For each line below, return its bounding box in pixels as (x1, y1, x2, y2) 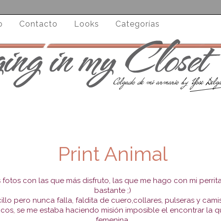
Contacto (19, 19, 58, 29)
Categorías (115, 19, 160, 29)
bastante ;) (94, 185, 132, 195)
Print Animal (58, 142, 168, 165)
